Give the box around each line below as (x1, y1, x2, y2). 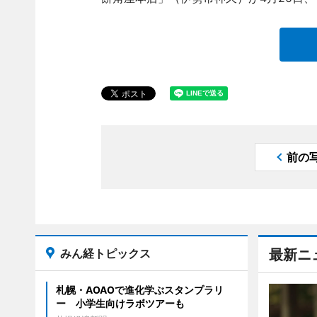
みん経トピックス (59, 246, 151, 260)
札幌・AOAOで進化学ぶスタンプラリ (55, 284, 224, 296)
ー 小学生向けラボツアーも (55, 297, 185, 309)
